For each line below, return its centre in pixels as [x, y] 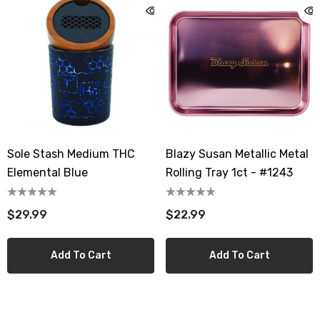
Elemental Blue [47, 172]
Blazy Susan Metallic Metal [237, 154]
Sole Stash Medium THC [71, 154]
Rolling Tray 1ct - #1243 [229, 172]
